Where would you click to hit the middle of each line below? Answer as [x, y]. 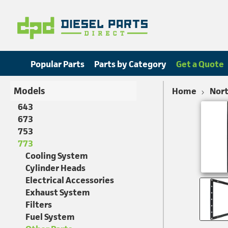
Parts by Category [130, 64]
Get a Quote [200, 64]
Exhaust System [58, 192]
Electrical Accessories [70, 180]
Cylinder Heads [55, 168]
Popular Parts [57, 64]
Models [29, 91]
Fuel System [50, 217]
